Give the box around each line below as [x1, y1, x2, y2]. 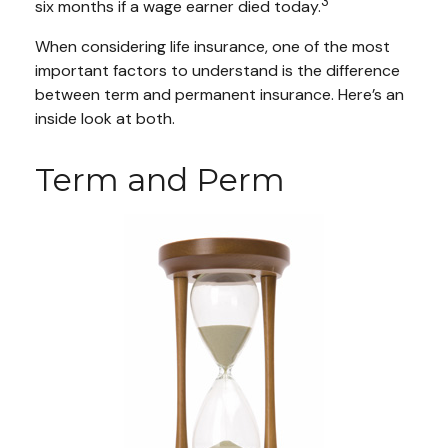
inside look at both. [35, 107, 175, 129]
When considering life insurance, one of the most [35, 35, 390, 57]
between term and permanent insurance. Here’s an [35, 83, 404, 105]
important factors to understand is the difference [35, 59, 400, 81]
